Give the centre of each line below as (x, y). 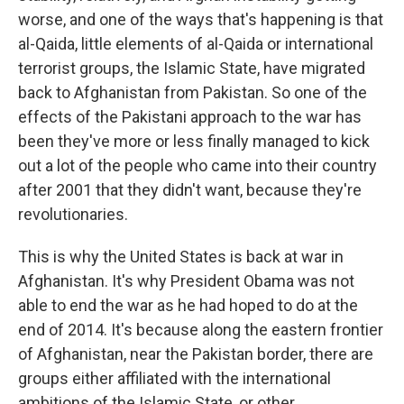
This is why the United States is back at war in (181, 257)
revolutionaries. (73, 215)
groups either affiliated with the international (174, 379)
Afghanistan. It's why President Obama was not (186, 281)
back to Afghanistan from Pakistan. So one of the (193, 93)
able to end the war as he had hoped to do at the (188, 306)
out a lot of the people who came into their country (197, 166)
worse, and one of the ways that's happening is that (201, 20)
